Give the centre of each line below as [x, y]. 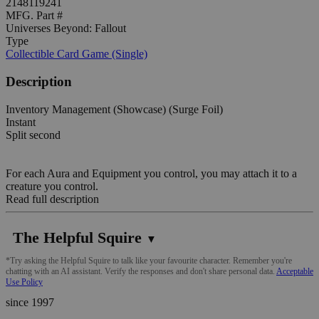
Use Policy [24, 282]
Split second [33, 135]
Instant [21, 122]
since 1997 [30, 302]
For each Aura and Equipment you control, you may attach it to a [151, 173]
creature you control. [52, 186]
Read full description [52, 199]
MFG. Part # [34, 16]
